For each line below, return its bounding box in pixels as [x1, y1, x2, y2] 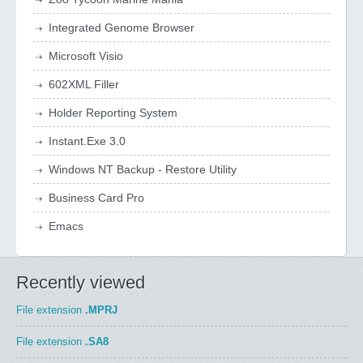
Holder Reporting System [49, 106, 177, 119]
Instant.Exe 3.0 [49, 135, 126, 147]
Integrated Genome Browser [49, 21, 194, 34]
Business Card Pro [49, 191, 144, 204]
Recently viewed [16, 272, 145, 293]
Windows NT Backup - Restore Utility [49, 163, 237, 176]
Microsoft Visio [49, 49, 123, 62]
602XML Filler [49, 78, 119, 91]
